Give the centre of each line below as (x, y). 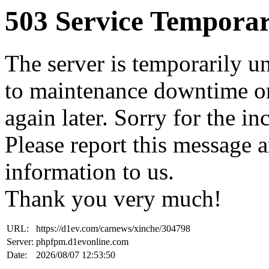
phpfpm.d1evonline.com (82, 242)
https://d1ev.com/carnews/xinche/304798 (113, 229)
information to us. (89, 172)
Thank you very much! (113, 199)
